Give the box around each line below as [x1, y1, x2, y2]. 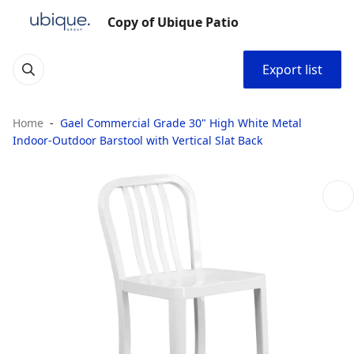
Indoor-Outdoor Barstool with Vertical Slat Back [13, 133, 262, 148]
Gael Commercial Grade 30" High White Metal [60, 115, 302, 130]
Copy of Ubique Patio [107, 13, 239, 31]
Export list [262, 61, 322, 78]
